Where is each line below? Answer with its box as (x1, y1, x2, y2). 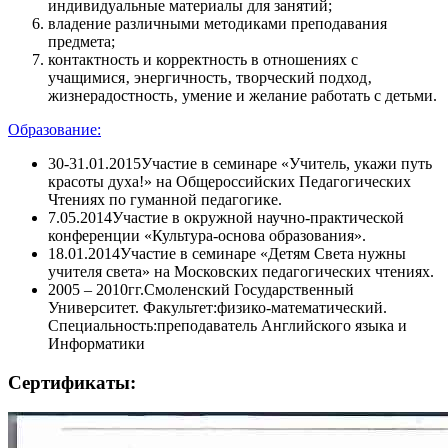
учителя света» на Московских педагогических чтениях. (48, 262, 434, 280)
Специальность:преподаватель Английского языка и (48, 316, 407, 334)
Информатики (48, 334, 145, 352)
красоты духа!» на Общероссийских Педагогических (48, 172, 411, 190)
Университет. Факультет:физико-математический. (48, 298, 387, 316)
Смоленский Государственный (144, 280, 354, 298)
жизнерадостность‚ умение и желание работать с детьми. (48, 86, 437, 104)
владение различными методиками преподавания (48, 14, 387, 32)
